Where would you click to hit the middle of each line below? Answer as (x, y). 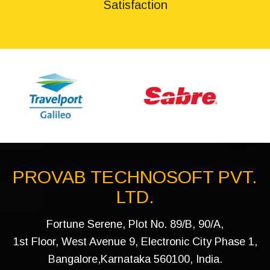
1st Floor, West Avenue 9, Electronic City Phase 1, (135, 242)
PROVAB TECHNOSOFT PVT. (135, 177)
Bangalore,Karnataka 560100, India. (135, 259)
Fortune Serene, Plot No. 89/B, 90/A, (135, 224)
